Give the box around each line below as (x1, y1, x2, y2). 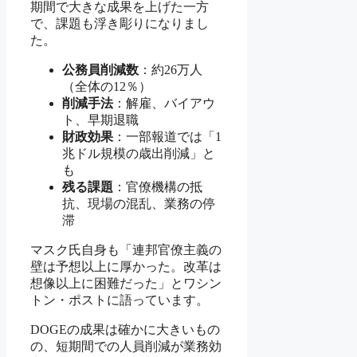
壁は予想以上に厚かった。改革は (30, 259, 222, 273)
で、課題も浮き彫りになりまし (30, 16, 209, 30)
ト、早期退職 (62, 112, 139, 127)
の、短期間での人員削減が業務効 (30, 339, 222, 353)
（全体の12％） (62, 79, 151, 93)
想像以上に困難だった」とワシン (30, 276, 222, 290)
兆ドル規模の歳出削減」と (62, 146, 215, 160)
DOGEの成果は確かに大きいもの (30, 322, 220, 336)
